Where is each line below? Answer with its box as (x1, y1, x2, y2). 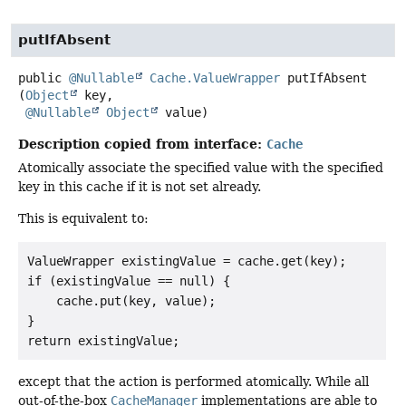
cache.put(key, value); (27, 293, 216, 308)
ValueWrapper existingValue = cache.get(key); (27, 253, 346, 268)
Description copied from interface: (18, 135, 266, 151)
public (18, 70, 62, 85)
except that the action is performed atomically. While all (18, 373, 369, 389)
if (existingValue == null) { (27, 273, 230, 288)
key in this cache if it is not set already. (18, 179, 261, 194)
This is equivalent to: (18, 211, 149, 227)
